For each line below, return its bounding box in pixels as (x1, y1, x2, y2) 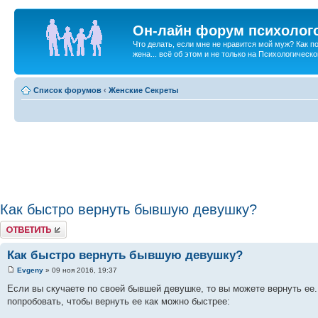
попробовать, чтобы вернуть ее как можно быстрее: (7, 295, 230, 307)
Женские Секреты (109, 85, 178, 94)
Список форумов (33, 85, 102, 94)
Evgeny (17, 265, 43, 274)
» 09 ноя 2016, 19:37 (43, 265, 117, 274)
